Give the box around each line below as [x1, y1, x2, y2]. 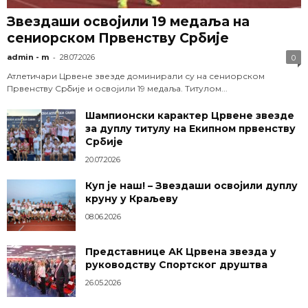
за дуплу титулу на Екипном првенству [85, 122, 296, 135]
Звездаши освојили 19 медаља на [7, 14, 250, 30]
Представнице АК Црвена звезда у [85, 245, 276, 258]
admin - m [7, 52, 49, 63]
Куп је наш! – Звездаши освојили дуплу [85, 179, 298, 192]
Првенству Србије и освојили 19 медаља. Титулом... [7, 83, 228, 94]
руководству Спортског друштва [85, 258, 267, 272]
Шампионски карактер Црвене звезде [85, 109, 294, 122]
